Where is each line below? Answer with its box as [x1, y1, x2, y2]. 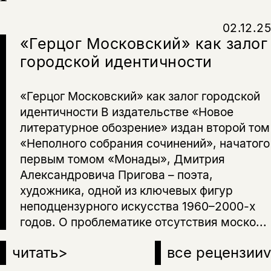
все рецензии [167, 244, 263, 262]
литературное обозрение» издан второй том [19, 120, 270, 135]
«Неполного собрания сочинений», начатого [19, 136, 270, 151]
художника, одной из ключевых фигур [19, 183, 233, 198]
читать [12, 244, 58, 262]
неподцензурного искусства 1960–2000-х [19, 199, 255, 214]
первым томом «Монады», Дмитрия [19, 152, 225, 167]
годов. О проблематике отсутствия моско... [19, 215, 267, 230]
